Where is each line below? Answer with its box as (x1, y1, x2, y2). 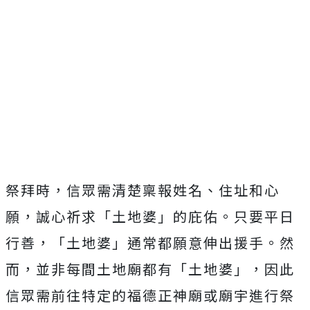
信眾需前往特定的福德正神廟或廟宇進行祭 (6, 285, 295, 306)
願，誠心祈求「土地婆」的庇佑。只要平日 (6, 206, 295, 227)
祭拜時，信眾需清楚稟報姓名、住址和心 (6, 180, 280, 201)
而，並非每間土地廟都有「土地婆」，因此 (6, 259, 295, 280)
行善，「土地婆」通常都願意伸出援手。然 (6, 232, 295, 253)
